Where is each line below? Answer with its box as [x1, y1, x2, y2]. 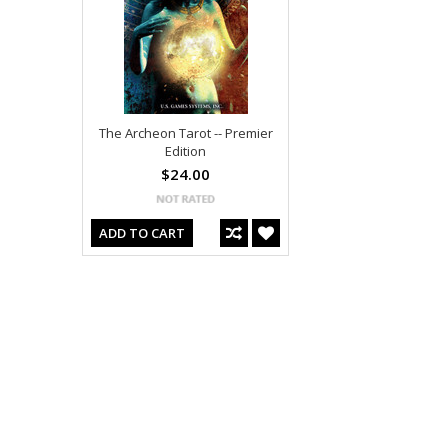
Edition [165, 142, 206, 160]
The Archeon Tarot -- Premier [98, 124, 273, 142]
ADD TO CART [99, 224, 185, 242]
